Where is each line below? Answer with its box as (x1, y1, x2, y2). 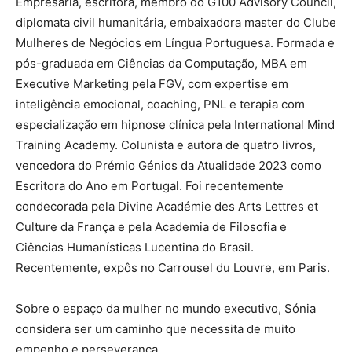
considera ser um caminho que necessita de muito (16, 321, 295, 336)
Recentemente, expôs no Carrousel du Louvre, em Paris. (16, 259, 330, 275)
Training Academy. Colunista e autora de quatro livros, (16, 137, 316, 152)
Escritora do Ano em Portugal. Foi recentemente (16, 178, 284, 193)
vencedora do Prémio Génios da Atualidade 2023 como (16, 157, 321, 173)
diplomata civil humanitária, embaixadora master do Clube (16, 14, 336, 30)
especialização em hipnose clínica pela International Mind (16, 116, 335, 132)
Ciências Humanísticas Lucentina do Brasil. (16, 239, 254, 255)
